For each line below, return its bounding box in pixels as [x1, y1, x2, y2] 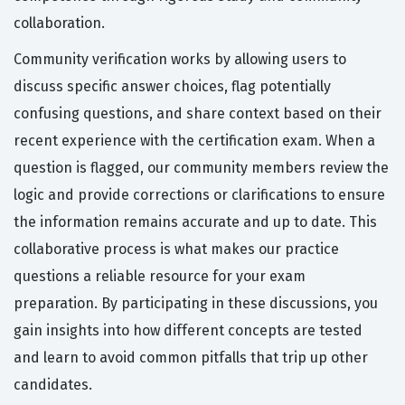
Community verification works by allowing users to [14, 51, 346, 69]
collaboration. [14, 14, 105, 33]
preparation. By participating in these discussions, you [14, 295, 378, 313]
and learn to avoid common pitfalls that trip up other [14, 349, 368, 367]
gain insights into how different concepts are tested [14, 322, 363, 340]
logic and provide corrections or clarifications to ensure [14, 186, 385, 204]
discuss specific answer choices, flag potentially [14, 78, 331, 96]
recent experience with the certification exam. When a [14, 132, 375, 150]
